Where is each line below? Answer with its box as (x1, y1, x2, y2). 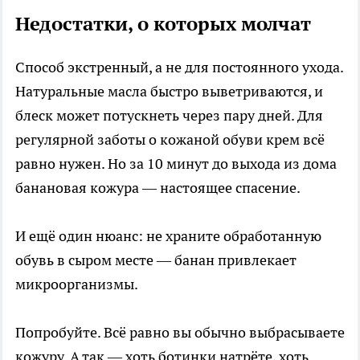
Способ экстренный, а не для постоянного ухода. (15, 57, 343, 76)
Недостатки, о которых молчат (15, 10, 311, 36)
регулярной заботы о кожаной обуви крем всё (15, 129, 325, 149)
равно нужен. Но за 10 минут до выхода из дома (15, 153, 337, 173)
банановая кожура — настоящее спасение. (15, 178, 301, 197)
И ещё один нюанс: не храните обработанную (15, 226, 321, 245)
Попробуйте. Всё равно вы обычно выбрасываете (15, 322, 345, 342)
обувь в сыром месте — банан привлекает (15, 250, 297, 269)
